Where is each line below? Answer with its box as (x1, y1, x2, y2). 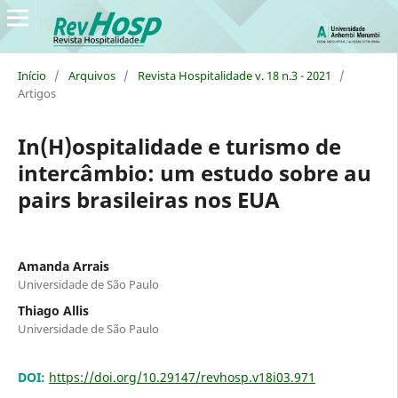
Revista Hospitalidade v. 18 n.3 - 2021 (137, 67, 331, 84)
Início (17, 67, 46, 84)
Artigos (17, 84, 56, 101)
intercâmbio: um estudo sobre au (17, 157, 371, 187)
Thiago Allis (17, 301, 89, 319)
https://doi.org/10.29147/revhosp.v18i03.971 (48, 368, 315, 386)
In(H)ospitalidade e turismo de (17, 131, 341, 161)
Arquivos (68, 67, 115, 84)
